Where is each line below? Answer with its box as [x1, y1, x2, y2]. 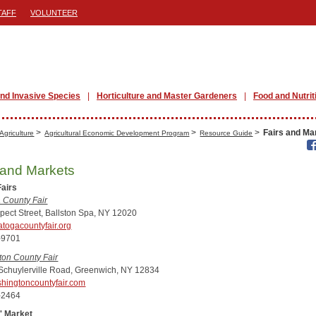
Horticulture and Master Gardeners [97, 91, 237, 101]
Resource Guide [200, 129, 253, 137]
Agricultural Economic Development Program [44, 129, 190, 137]
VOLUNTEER [30, 8, 78, 17]
